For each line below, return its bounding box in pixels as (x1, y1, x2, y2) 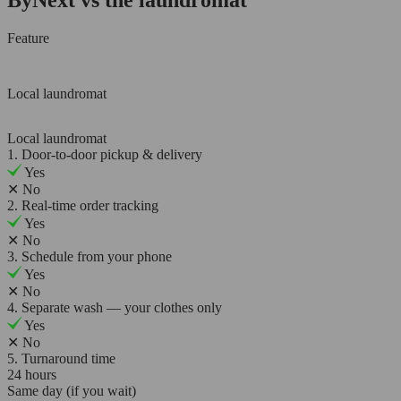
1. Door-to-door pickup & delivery (7, 146, 202, 162)
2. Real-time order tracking (7, 197, 158, 213)
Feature (7, 30, 49, 46)
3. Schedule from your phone (7, 248, 172, 264)
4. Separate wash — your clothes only (7, 299, 222, 315)
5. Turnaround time (7, 350, 115, 366)
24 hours (7, 366, 56, 382)
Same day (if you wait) (7, 382, 136, 398)
